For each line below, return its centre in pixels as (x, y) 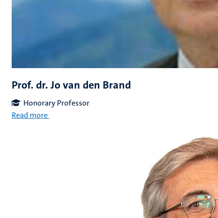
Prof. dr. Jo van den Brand (71, 85)
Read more (30, 115)
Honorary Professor (56, 103)
